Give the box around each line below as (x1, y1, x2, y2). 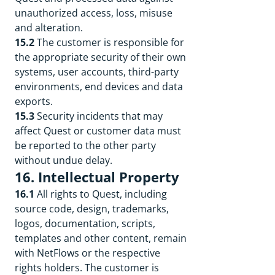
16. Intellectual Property (15, 168, 179, 187)
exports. (15, 95, 53, 108)
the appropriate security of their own (15, 50, 186, 64)
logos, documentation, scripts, (15, 217, 155, 230)
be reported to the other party (15, 139, 156, 152)
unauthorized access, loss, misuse (15, 6, 172, 20)
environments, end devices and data (15, 80, 183, 93)
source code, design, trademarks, (15, 202, 169, 215)
